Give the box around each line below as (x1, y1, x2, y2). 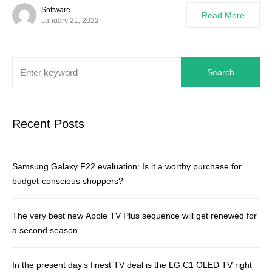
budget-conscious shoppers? (12, 176, 123, 186)
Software (41, 5, 70, 14)
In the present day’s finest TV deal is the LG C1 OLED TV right (12, 260, 252, 270)
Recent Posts (12, 117, 84, 131)
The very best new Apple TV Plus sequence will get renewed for (12, 211, 257, 220)
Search (206, 67, 234, 77)
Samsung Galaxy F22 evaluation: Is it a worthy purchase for (12, 161, 242, 171)
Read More (202, 10, 245, 20)
